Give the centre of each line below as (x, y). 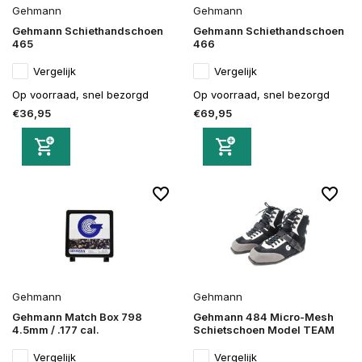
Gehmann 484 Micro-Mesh (263, 316)
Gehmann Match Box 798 (77, 316)
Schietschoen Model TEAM (264, 329)
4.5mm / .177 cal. (56, 329)
